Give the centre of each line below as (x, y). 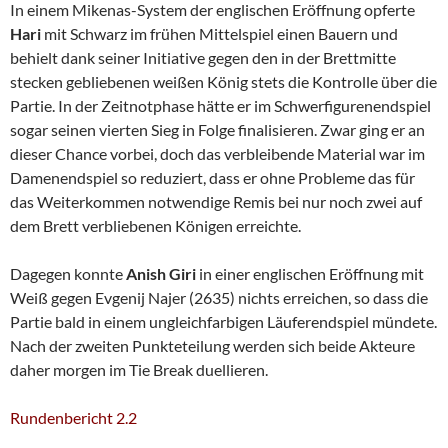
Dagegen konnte (68, 274)
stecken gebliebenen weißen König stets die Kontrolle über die (223, 82)
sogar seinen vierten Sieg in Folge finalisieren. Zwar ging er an (217, 130)
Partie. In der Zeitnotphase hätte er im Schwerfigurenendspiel (220, 106)
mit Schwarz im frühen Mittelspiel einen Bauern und (219, 34)
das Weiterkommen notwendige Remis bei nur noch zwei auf (216, 202)
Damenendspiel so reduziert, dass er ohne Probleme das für (212, 178)
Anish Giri (162, 274)
